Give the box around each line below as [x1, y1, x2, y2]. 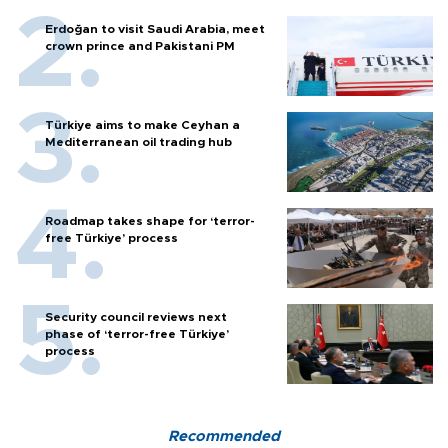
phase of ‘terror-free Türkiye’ [45, 328, 229, 341]
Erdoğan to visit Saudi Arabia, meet [45, 23, 265, 36]
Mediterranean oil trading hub [45, 136, 232, 149]
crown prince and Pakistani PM [45, 40, 235, 53]
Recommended [168, 429, 280, 445]
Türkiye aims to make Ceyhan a [45, 119, 240, 132]
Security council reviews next [45, 311, 227, 324]
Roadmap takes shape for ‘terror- [45, 215, 255, 228]
